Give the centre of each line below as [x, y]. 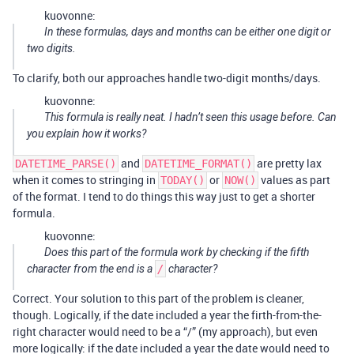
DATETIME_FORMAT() [198, 164]
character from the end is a [91, 269]
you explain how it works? [87, 134]
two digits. [51, 49]
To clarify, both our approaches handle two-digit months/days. [167, 78]
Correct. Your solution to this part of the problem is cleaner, [158, 299]
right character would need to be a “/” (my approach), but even [165, 332]
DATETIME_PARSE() [66, 164]
